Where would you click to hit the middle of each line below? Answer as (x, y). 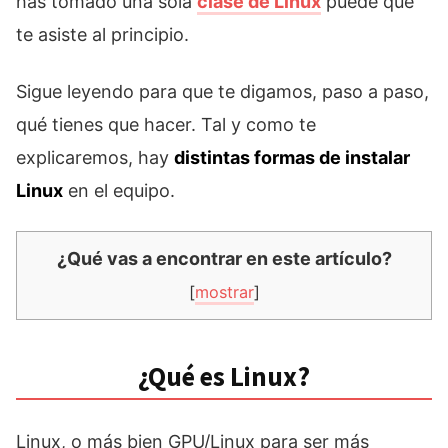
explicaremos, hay (95, 158)
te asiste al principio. (102, 35)
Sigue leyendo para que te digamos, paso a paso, (222, 92)
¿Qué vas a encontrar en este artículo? (224, 259)
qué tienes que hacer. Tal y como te (166, 125)
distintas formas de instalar (292, 158)
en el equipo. (119, 191)
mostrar (224, 292)
